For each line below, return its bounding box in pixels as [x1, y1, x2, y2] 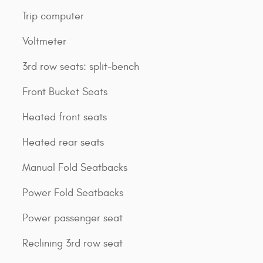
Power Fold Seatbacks [22, 186, 123, 199]
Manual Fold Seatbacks [22, 161, 127, 174]
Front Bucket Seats [22, 85, 107, 98]
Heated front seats [22, 110, 107, 123]
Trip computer [22, 9, 84, 22]
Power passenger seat [22, 211, 123, 224]
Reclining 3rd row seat [22, 237, 123, 249]
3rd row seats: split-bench [22, 60, 139, 73]
